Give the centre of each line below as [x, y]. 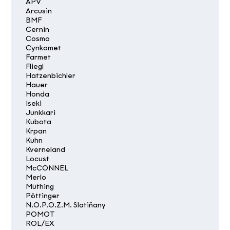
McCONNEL [47, 168]
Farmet [39, 57]
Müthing [40, 186]
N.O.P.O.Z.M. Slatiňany [66, 205]
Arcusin [39, 11]
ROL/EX [40, 223]
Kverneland [46, 149]
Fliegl [35, 66]
